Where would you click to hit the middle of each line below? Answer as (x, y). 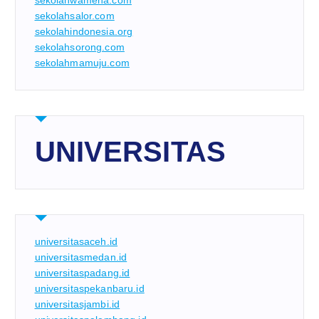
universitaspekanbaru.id (89, 289)
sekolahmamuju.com (82, 63)
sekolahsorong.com (79, 47)
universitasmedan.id (81, 257)
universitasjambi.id (77, 304)
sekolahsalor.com (74, 16)
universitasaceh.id (76, 242)
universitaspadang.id (82, 273)
